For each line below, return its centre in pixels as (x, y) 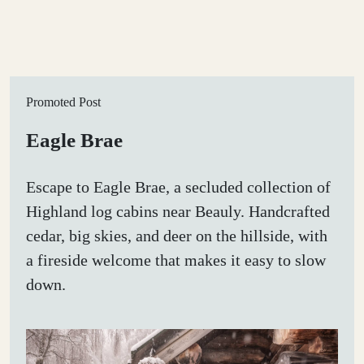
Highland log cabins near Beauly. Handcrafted (178, 211)
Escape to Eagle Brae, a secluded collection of (178, 186)
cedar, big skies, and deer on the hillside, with (177, 235)
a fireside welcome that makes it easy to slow (176, 260)
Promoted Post (63, 102)
